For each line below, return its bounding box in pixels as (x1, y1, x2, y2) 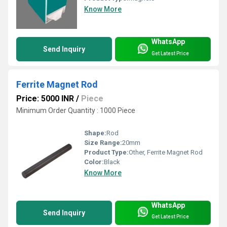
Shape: (84, 129, 106, 137)
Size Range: (84, 138, 122, 146)
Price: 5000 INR (16, 94, 74, 104)
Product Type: (84, 148, 129, 156)
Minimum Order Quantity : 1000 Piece (16, 106, 135, 115)
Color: (84, 158, 104, 166)
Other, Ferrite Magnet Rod (129, 148, 203, 156)
